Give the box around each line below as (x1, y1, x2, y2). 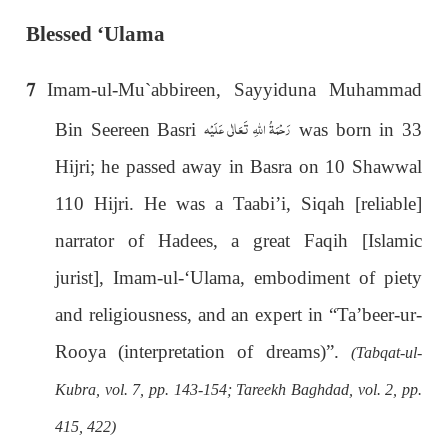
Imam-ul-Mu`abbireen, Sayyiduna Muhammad (47, 78, 422, 100)
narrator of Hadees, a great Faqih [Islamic (55, 229, 422, 251)
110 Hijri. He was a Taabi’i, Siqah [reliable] (55, 192, 422, 214)
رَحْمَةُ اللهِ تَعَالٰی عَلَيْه (203, 114, 292, 143)
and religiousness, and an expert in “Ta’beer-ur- (55, 303, 422, 325)
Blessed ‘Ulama (26, 21, 166, 46)
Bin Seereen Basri (55, 118, 204, 140)
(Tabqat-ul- (350, 343, 422, 361)
